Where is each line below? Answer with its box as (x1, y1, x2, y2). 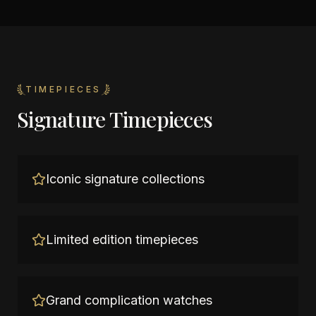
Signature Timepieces (17, 105, 212, 133)
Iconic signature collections (46, 171, 205, 186)
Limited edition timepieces (46, 232, 198, 247)
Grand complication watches (46, 293, 212, 308)
